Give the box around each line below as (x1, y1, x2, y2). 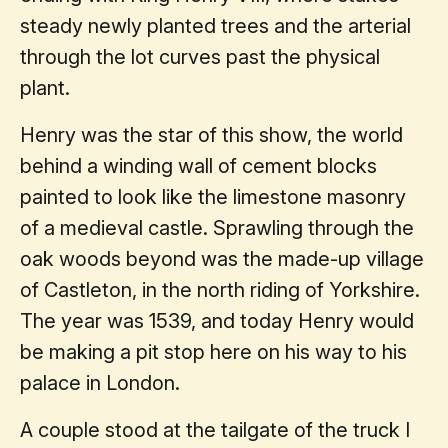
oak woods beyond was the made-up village (20, 246, 424, 271)
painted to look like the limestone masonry (20, 184, 406, 209)
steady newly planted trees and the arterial (20, 13, 411, 38)
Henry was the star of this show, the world (20, 122, 403, 147)
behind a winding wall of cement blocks (20, 153, 377, 178)
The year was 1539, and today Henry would (20, 308, 414, 333)
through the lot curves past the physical (20, 44, 380, 69)
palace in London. (20, 370, 180, 395)
